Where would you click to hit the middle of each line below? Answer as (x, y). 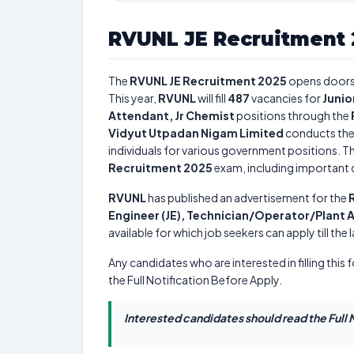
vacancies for (286, 98)
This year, (133, 98)
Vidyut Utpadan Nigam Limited (196, 133)
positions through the (293, 115)
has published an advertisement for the (247, 198)
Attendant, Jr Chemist (171, 115)
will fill (212, 98)
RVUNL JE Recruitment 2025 (208, 81)
